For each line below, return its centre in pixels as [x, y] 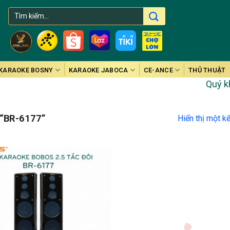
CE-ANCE [158, 70]
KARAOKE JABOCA [98, 70]
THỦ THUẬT [207, 70]
